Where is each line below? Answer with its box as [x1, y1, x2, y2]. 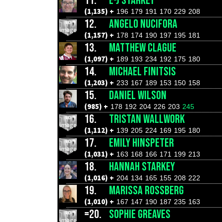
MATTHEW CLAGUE [109, 41, 176, 55]
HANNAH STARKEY [109, 160, 175, 174]
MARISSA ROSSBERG [109, 183, 184, 198]
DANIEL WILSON [109, 88, 166, 103]
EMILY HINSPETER [109, 136, 174, 150]
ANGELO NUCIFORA [109, 17, 177, 31]
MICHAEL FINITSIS [109, 64, 176, 79]
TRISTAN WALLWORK [109, 112, 185, 126]
